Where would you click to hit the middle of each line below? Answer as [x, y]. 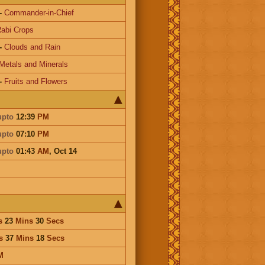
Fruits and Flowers [35, 81]
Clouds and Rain [32, 47]
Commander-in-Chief [39, 12]
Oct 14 [65, 151]
